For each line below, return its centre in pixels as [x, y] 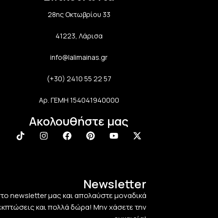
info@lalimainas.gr [79, 57]
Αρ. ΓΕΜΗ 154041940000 [79, 100]
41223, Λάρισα [79, 36]
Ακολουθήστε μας [79, 121]
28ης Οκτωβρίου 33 [79, 14]
